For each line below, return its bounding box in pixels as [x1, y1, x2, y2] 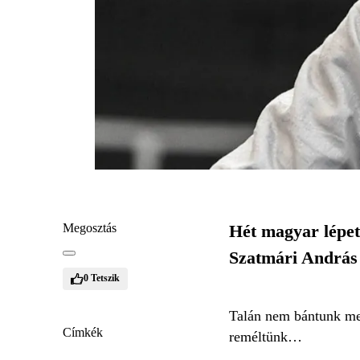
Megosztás [63, 220, 117, 235]
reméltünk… [228, 328, 302, 345]
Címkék [63, 325, 103, 339]
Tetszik [91, 272, 120, 284]
